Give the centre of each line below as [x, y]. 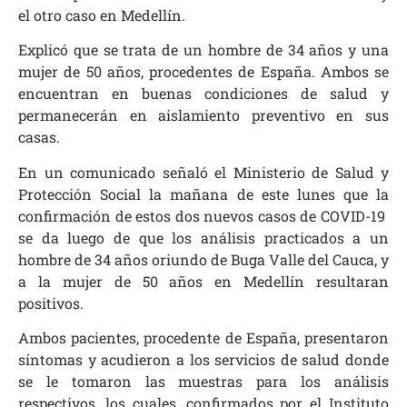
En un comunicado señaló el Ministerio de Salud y [203, 172]
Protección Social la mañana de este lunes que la [203, 194]
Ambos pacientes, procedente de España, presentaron [203, 338]
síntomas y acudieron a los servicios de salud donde [203, 360]
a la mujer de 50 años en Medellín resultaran [203, 281]
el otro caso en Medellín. [102, 15]
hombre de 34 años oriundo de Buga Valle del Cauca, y [203, 259]
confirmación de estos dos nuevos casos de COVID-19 [203, 215]
